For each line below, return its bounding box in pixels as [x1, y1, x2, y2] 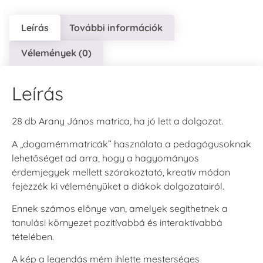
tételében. [12, 230, 54, 242]
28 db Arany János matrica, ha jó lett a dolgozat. [12, 115, 223, 127]
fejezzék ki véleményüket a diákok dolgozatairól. [12, 180, 224, 192]
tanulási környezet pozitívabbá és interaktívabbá [12, 216, 222, 228]
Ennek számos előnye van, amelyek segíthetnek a [12, 202, 228, 214]
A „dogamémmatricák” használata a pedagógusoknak [12, 137, 251, 150]
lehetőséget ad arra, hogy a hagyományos [12, 151, 199, 164]
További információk [69, 21, 163, 33]
